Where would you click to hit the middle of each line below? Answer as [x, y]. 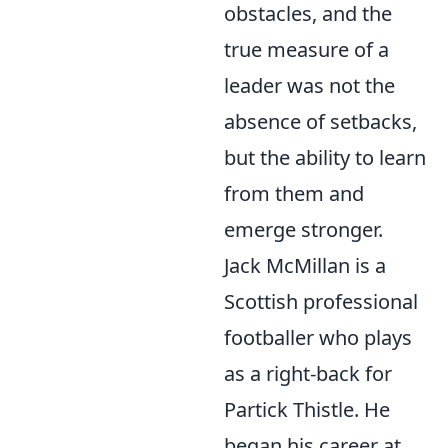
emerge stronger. [303, 229]
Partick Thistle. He [307, 409]
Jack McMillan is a [305, 265]
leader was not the [309, 85]
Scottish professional [321, 301]
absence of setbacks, [320, 121]
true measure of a [306, 49]
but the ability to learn [325, 157]
